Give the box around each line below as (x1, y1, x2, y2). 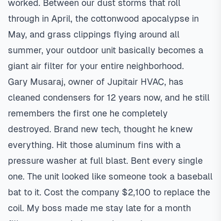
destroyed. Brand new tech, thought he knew (8, 124, 193, 134)
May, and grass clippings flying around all (8, 29, 180, 39)
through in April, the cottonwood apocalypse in (8, 13, 199, 24)
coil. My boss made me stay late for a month (8, 203, 191, 213)
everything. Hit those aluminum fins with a (8, 140, 181, 150)
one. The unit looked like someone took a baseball (8, 171, 213, 182)
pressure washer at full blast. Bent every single (8, 155, 203, 166)
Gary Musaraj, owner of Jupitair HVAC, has (8, 76, 184, 87)
